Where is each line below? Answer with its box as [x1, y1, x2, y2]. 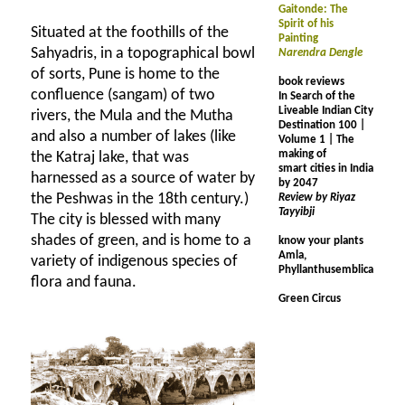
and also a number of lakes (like [31, 128, 236, 146]
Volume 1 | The [278, 134, 354, 146]
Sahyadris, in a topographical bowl [31, 45, 255, 62]
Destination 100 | [278, 119, 365, 131]
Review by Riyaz [278, 192, 355, 203]
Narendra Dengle [278, 47, 363, 59]
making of [278, 148, 326, 160]
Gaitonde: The [278, 4, 348, 15]
